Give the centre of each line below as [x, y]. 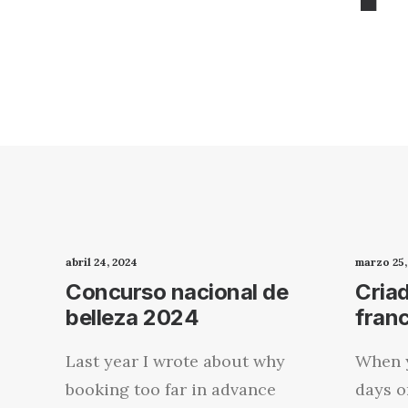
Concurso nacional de [177, 292]
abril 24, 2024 [102, 262]
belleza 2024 [133, 317]
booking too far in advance [171, 389]
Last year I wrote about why [175, 361]
